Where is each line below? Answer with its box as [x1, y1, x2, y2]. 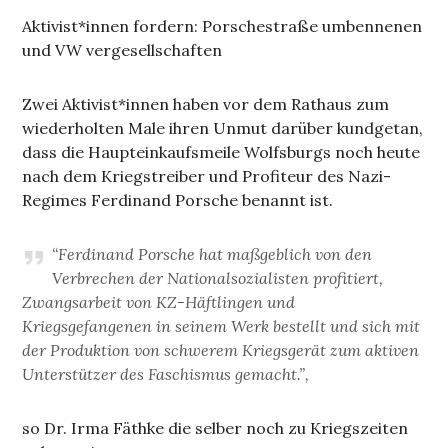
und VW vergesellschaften [22, 40, 223, 61]
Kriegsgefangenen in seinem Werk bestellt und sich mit [22, 316, 421, 337]
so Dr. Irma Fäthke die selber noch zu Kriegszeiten [22, 418, 409, 439]
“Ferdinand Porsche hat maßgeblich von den [52, 244, 373, 265]
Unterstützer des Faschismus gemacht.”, [22, 364, 310, 385]
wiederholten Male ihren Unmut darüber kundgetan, [22, 118, 424, 139]
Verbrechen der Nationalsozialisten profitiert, [52, 268, 384, 289]
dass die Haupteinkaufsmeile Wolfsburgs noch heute [22, 142, 421, 163]
